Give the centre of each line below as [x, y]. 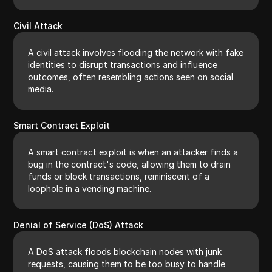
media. [41, 89]
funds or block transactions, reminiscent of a [119, 176]
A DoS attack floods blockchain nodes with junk [125, 251]
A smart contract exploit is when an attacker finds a [133, 152]
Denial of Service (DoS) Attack [79, 225]
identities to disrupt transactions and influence [123, 64]
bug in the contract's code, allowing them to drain [130, 164]
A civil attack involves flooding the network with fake [136, 52]
